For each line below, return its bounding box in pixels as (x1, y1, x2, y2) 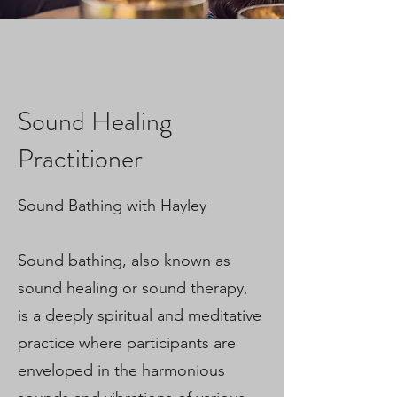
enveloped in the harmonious (18, 361, 225, 380)
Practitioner (18, 140, 143, 177)
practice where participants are (18, 333, 236, 353)
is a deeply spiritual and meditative (18, 306, 261, 325)
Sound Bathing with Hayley (18, 196, 211, 215)
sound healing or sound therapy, (18, 278, 248, 298)
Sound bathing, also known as (18, 251, 230, 270)
